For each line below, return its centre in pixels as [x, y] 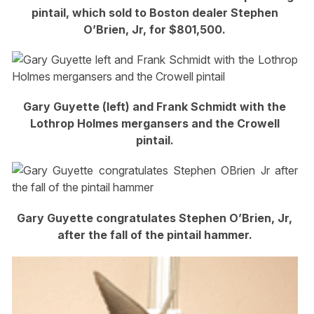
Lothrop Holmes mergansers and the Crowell [155, 124]
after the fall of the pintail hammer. [155, 234]
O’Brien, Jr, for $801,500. [155, 29]
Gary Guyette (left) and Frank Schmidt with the [155, 107]
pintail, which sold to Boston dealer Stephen [155, 12]
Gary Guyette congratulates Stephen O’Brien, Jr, [155, 218]
